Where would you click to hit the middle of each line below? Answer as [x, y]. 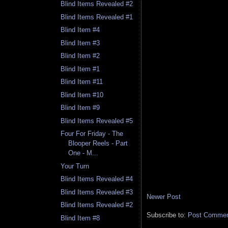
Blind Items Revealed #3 [97, 192]
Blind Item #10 [82, 95]
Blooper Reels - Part [98, 144]
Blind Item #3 [80, 43]
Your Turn [75, 166]
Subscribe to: [167, 215]
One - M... [83, 153]
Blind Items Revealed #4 [97, 179]
